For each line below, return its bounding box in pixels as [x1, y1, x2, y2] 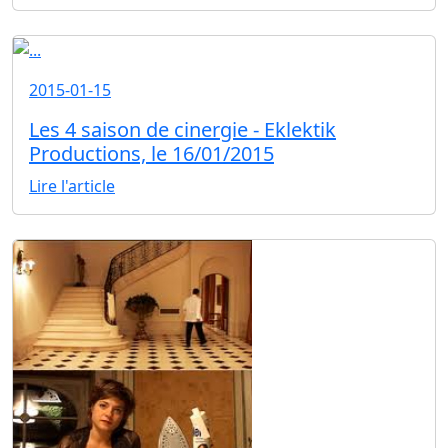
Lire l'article [29, 175, 115, 198]
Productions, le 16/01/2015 [29, 140, 274, 168]
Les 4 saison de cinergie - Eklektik [29, 116, 336, 144]
